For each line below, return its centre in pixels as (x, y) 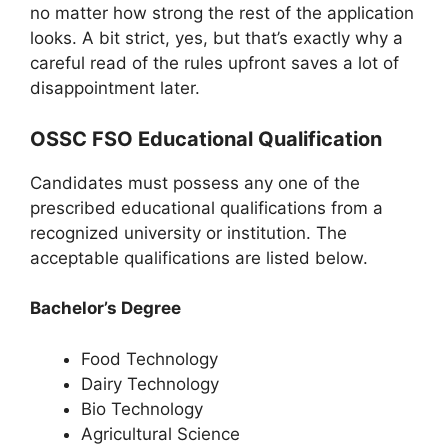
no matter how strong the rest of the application (222, 13)
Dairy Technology (150, 383)
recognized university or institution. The (188, 232)
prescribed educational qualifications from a (206, 207)
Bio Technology (142, 408)
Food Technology (149, 358)
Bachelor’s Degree (105, 308)
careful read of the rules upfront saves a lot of (214, 63)
